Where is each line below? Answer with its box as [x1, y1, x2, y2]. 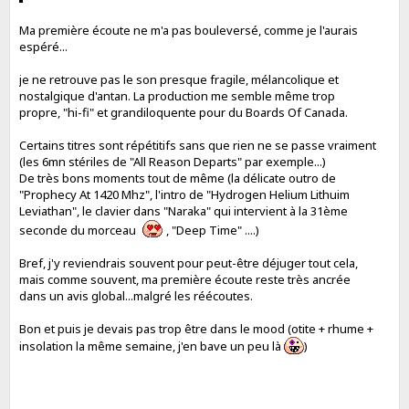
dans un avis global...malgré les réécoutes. [19, 287, 254, 304]
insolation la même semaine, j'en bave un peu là [19, 337, 285, 354]
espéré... [19, 37, 68, 55]
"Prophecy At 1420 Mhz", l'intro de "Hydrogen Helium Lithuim [19, 185, 351, 203]
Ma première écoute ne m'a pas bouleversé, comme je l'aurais [19, 21, 359, 38]
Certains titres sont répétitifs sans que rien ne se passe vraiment [19, 136, 377, 153]
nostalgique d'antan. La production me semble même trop [19, 87, 336, 104]
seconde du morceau [19, 221, 142, 238]
